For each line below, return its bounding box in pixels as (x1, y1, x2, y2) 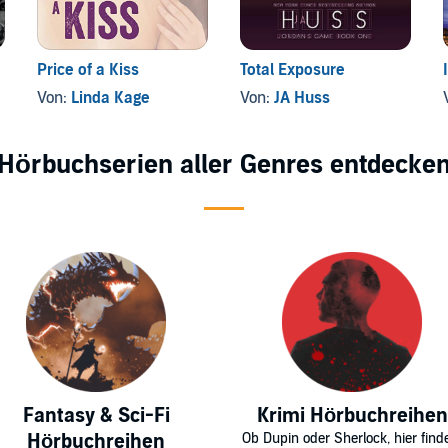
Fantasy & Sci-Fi (22, 404, 170, 429)
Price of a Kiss (37, 60, 140, 81)
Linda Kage (71, 88, 151, 109)
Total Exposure (239, 60, 345, 81)
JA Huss (273, 88, 330, 109)
